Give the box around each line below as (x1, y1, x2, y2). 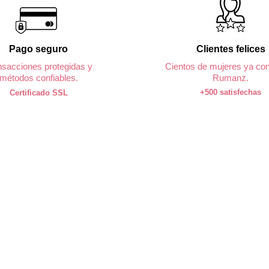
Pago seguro (9, 44, 68, 55)
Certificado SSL (9, 88, 68, 98)
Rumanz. (213, 73, 249, 83)
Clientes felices (196, 44, 265, 55)
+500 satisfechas (200, 88, 261, 97)
